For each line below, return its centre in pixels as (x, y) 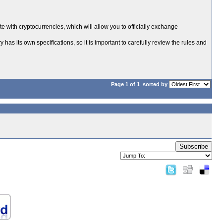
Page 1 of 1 (126, 84)
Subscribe (194, 146)
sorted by (155, 84)
